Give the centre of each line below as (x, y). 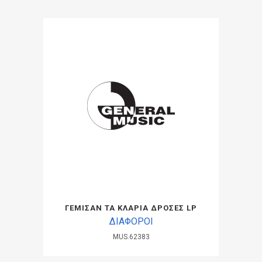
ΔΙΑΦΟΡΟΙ (131, 221)
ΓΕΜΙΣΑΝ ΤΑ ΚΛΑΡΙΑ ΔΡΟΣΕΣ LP (131, 208)
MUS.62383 (131, 237)
